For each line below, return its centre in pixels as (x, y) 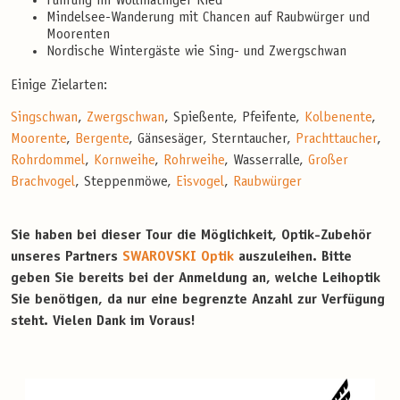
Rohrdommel (48, 161)
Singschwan (44, 118)
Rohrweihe (194, 161)
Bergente (102, 140)
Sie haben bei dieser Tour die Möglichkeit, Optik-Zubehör (191, 236)
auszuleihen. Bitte (293, 258)
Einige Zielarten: (59, 86)
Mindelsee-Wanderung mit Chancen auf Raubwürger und (208, 18)
